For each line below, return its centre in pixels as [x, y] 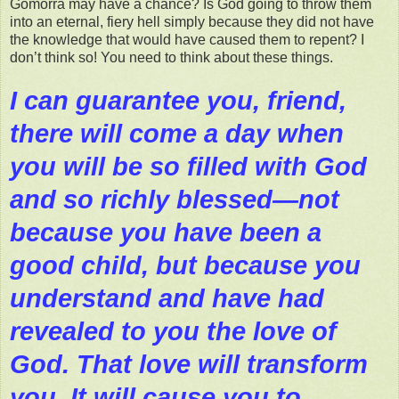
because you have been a [166, 233]
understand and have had [167, 299]
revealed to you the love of [173, 332]
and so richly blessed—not [175, 200]
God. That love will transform [189, 365]
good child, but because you [185, 266]
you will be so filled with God [188, 167]
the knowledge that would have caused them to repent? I [187, 40]
